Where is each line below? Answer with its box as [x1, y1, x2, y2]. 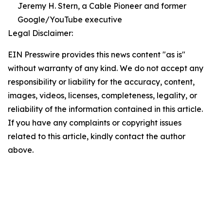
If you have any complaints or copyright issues [8, 118, 182, 127]
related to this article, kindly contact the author [8, 131, 185, 141]
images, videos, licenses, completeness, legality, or [8, 91, 197, 100]
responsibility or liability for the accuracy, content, [8, 77, 195, 87]
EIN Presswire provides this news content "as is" [8, 50, 185, 59]
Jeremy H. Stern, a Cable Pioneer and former [18, 1, 186, 11]
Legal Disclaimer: [8, 28, 73, 38]
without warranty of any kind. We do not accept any [8, 63, 203, 73]
